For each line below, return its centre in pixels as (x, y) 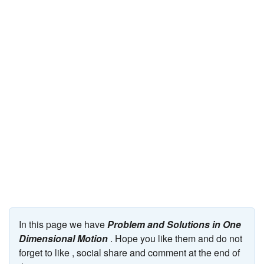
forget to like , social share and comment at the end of (129, 252)
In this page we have (63, 224)
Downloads (27, 178)
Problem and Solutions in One (174, 224)
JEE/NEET (28, 19)
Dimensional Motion (63, 238)
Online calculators (39, 72)
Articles (22, 125)
